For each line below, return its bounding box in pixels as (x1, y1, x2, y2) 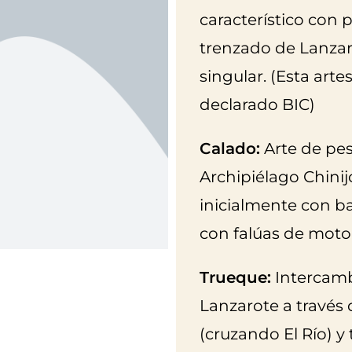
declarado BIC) (200, 94, 315, 114)
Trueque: (200, 267, 271, 287)
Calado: (200, 138, 260, 158)
